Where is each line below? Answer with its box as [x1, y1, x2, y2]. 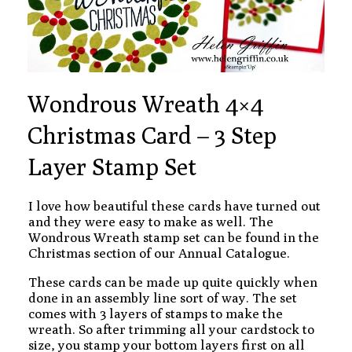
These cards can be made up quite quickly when [28, 273, 317, 290]
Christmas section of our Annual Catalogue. [28, 244, 290, 261]
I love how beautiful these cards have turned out [28, 197, 321, 214]
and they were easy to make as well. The [28, 213, 273, 229]
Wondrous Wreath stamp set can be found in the [28, 229, 319, 245]
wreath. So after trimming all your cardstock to [28, 321, 314, 337]
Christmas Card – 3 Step [27, 120, 277, 149]
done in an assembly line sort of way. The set [28, 289, 297, 306]
